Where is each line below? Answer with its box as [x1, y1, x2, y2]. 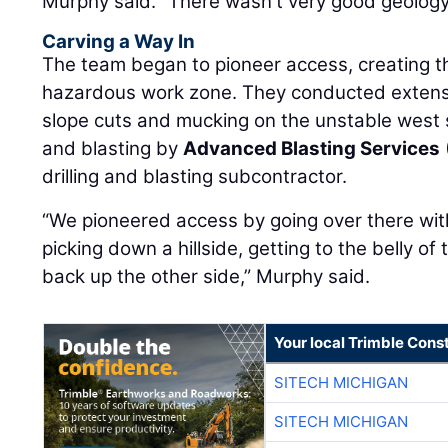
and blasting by [42, 136, 184, 160]
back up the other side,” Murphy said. [42, 264, 371, 288]
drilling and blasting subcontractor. [42, 164, 348, 188]
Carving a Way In [42, 29, 196, 53]
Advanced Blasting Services [183, 136, 441, 160]
